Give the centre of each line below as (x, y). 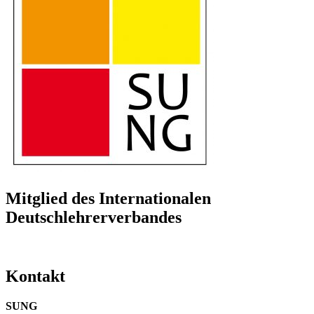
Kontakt (35, 277)
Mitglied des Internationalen (108, 198)
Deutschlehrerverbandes (94, 217)
